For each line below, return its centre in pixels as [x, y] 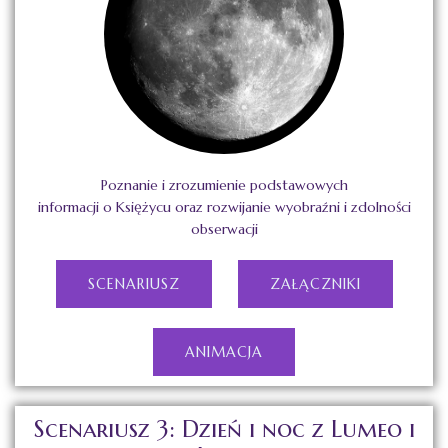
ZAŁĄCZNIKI [315, 284]
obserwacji [224, 229]
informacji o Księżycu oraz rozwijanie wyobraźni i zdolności [224, 207]
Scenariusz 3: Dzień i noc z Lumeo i [224, 429]
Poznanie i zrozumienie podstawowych [224, 185]
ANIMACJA [224, 352]
